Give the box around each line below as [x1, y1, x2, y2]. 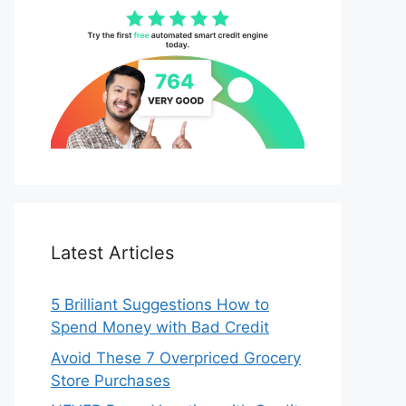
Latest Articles [51, 242, 174, 264]
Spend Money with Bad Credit [51, 318, 269, 336]
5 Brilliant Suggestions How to [51, 295, 269, 314]
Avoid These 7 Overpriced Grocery [51, 348, 301, 367]
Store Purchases [51, 371, 170, 390]
